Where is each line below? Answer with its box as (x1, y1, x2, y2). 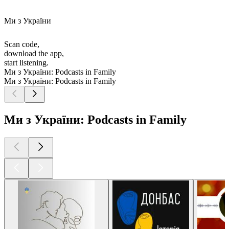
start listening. (4, 58, 49, 67)
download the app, (4, 49, 64, 58)
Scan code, (4, 40, 39, 49)
